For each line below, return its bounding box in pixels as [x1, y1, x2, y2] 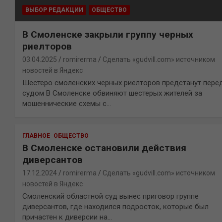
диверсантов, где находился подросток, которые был [22, 202, 209, 211]
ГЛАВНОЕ [22, 132, 50, 139]
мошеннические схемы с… [22, 99, 111, 108]
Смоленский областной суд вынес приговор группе [22, 191, 199, 201]
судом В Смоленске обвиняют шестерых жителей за [22, 88, 202, 98]
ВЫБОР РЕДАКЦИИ [25, 6, 83, 13]
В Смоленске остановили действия [22, 142, 186, 154]
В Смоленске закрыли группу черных [22, 28, 193, 40]
